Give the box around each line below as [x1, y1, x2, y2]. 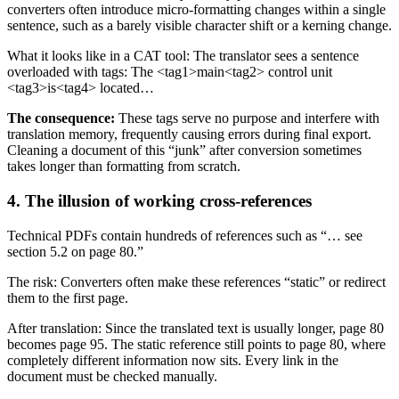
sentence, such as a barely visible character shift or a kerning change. [7, 18, 392, 34]
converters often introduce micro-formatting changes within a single [7, 2, 386, 18]
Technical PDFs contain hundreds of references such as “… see [7, 227, 362, 243]
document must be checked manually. [7, 368, 217, 384]
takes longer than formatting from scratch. [7, 159, 240, 175]
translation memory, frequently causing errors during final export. [7, 126, 371, 142]
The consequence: [7, 110, 118, 126]
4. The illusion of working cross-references [7, 191, 312, 210]
